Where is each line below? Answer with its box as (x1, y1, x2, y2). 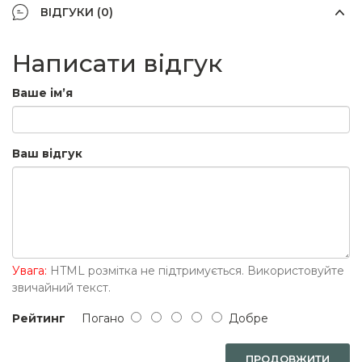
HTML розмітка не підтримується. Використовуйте (47, 263, 344, 278)
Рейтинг (12, 310, 65, 326)
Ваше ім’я (12, 85, 73, 100)
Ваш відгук (12, 145, 82, 161)
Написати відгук (12, 48, 222, 78)
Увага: (12, 263, 47, 278)
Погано (65, 310, 131, 326)
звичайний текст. (12, 280, 111, 295)
